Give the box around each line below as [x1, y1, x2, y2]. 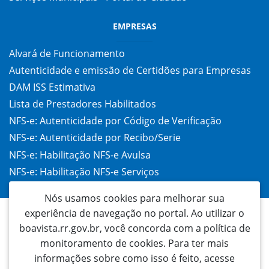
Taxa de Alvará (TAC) [9, 182, 100, 196]
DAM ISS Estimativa [9, 80, 95, 94]
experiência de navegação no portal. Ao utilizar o [25, 207, 244, 220]
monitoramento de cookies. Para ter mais [40, 237, 229, 250]
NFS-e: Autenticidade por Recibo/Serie [9, 131, 181, 145]
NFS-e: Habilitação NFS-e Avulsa [9, 148, 151, 162]
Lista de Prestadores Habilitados [9, 97, 156, 111]
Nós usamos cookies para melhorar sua [44, 192, 225, 205]
